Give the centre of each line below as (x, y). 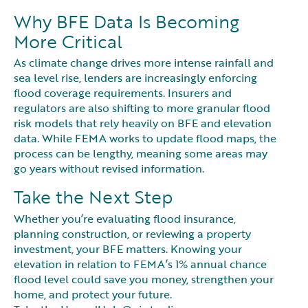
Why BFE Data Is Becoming (126, 22)
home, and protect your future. (93, 294)
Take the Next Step (93, 197)
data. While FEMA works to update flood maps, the (145, 139)
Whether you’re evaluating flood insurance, (125, 218)
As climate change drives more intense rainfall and (144, 63)
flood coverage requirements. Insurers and (123, 93)
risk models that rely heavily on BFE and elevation (143, 123)
